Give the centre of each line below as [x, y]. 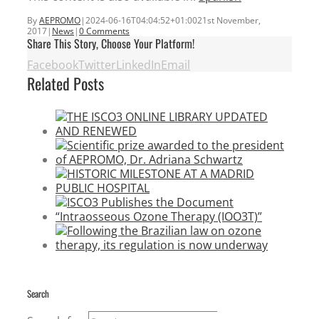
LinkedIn [138, 65]
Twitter [97, 65]
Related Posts [66, 84]
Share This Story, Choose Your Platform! [111, 44]
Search [38, 294]
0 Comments [104, 31]
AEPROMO [60, 21]
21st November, [229, 21]
